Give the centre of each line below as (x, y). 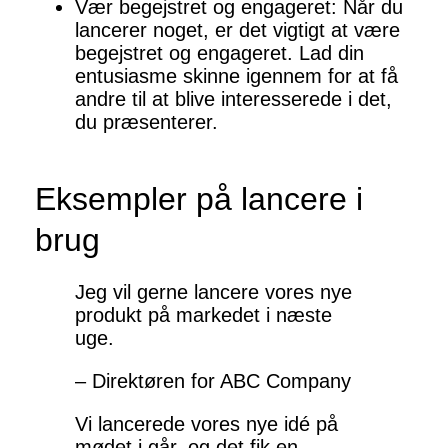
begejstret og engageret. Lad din (219, 53)
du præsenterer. (146, 122)
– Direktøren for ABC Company (213, 381)
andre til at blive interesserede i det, (233, 99)
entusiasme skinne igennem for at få (236, 76)
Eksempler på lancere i (199, 199)
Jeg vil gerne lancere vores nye (213, 292)
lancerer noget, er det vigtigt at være (237, 30)
